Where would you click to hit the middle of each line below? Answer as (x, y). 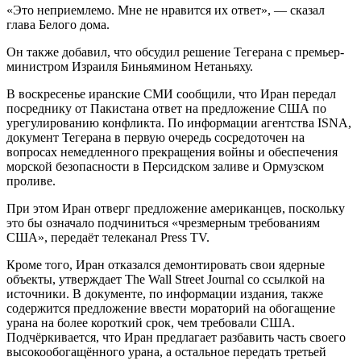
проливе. (31, 180)
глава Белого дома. (58, 24)
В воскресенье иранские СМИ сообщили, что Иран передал (171, 93)
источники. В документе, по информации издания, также (165, 293)
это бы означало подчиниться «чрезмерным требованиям (163, 222)
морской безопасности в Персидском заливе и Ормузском (165, 166)
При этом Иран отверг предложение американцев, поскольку (176, 208)
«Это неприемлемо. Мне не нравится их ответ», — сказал (166, 10)
